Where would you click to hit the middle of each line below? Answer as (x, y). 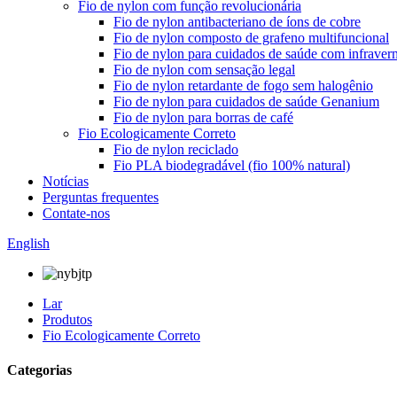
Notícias (66, 181)
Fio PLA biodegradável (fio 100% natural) (232, 165)
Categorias (39, 370)
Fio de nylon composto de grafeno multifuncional (251, 38)
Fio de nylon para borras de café (203, 117)
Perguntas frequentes (101, 197)
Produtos (67, 319)
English (28, 243)
